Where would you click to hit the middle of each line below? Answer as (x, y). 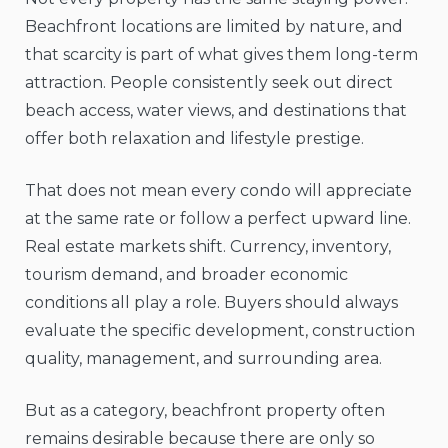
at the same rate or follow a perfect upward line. (218, 219)
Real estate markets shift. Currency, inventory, (208, 247)
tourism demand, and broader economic (186, 275)
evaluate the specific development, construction (220, 331)
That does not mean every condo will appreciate (218, 191)
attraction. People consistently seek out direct (209, 83)
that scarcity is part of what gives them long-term (221, 55)
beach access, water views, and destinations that (216, 111)
